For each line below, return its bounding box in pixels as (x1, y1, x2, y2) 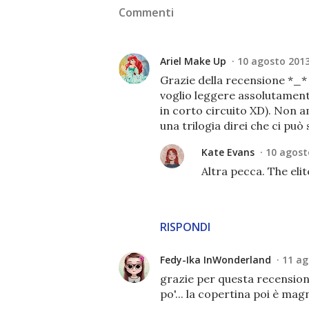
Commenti (119, 5, 174, 21)
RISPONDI (160, 219, 210, 235)
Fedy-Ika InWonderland (160, 253, 271, 267)
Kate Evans (201, 146, 255, 159)
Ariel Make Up (160, 54, 226, 68)
